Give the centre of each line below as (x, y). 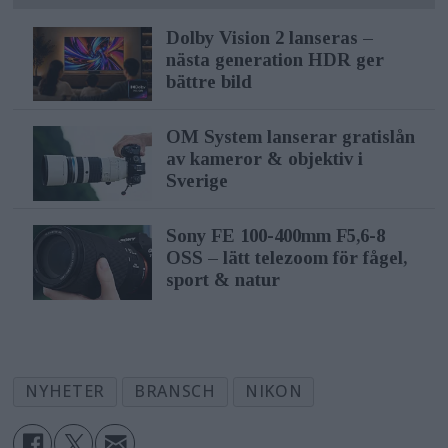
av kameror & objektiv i (264, 159)
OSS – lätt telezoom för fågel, (286, 258)
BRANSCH (175, 391)
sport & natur (222, 280)
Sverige (196, 181)
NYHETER (65, 391)
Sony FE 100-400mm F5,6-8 (275, 236)
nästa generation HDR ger (274, 60)
